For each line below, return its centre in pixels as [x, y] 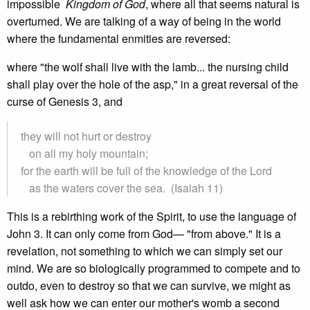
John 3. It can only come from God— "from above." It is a [144, 234]
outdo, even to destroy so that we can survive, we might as [149, 285]
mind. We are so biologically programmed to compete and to [154, 268]
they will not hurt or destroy [86, 136]
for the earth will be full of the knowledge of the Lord [146, 171]
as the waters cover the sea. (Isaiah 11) [122, 188]
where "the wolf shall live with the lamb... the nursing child [148, 67]
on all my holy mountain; [84, 153]
